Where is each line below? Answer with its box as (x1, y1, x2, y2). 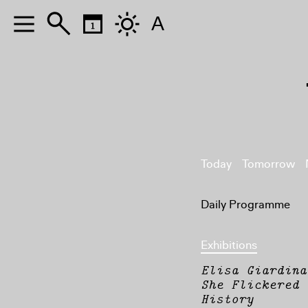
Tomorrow (242, 157, 295, 171)
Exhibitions (201, 238, 257, 252)
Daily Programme (201, 197, 290, 212)
